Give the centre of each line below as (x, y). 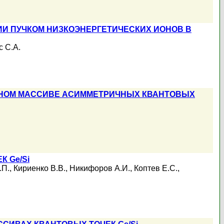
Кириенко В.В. (39, 168)
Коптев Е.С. (156, 168)
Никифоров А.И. (100, 168)
